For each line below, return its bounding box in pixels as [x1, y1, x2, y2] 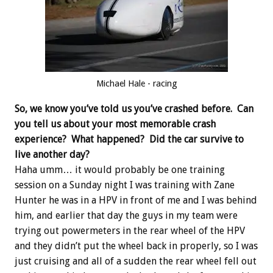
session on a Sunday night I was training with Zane [15, 179, 235, 191]
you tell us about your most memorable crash [15, 118, 216, 130]
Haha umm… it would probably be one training [15, 164, 225, 176]
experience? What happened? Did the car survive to [15, 133, 244, 146]
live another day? [15, 149, 90, 161]
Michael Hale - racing [96, 79, 177, 89]
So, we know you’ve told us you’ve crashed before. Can [15, 103, 253, 115]
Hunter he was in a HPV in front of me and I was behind [15, 194, 257, 207]
